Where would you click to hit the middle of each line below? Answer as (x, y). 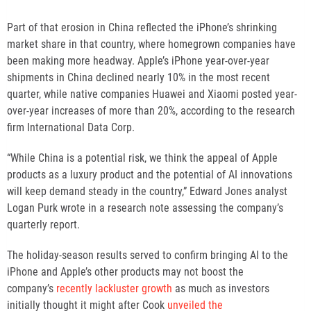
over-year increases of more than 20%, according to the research (151, 110)
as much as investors (221, 288)
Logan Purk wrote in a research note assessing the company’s (145, 208)
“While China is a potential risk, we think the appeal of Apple (142, 158)
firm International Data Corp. (71, 127)
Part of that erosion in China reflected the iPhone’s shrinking (142, 27)
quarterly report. (43, 224)
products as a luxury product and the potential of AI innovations (150, 174)
